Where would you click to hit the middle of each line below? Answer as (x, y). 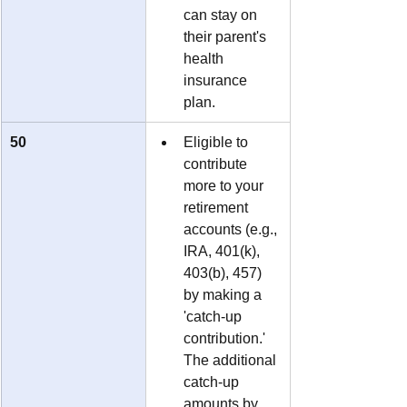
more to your (225, 185)
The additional (232, 360)
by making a (224, 294)
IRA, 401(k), (223, 251)
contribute (217, 164)
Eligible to (218, 142)
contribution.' (228, 338)
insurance (217, 80)
